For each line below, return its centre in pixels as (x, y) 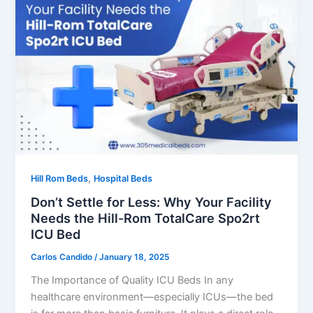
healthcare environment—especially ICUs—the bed (152, 297)
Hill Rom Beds (60, 178)
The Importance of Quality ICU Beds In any (132, 281)
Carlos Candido (63, 257)
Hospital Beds (123, 178)
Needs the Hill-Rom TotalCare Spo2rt (146, 218)
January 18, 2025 (134, 257)
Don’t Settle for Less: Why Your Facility (152, 202)
